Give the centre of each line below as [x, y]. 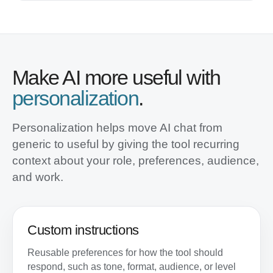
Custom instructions [83, 230]
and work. [38, 177]
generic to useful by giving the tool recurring [126, 144]
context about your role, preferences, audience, [136, 161]
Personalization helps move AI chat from [117, 128]
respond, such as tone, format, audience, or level [132, 267]
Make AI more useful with [116, 77]
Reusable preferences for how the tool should [125, 253]
